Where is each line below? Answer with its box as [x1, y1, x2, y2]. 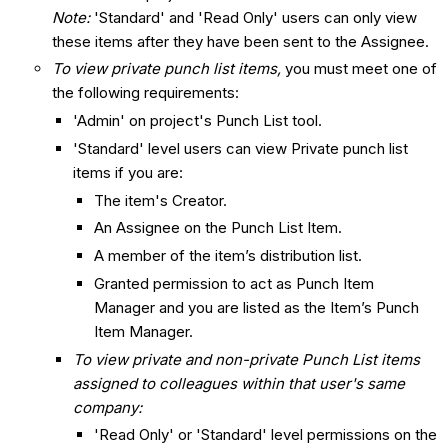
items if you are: [73, 162, 184, 182]
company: [73, 397, 143, 417]
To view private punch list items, [52, 59, 282, 79]
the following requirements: [52, 83, 240, 103]
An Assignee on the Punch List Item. [94, 218, 343, 238]
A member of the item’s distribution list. [94, 246, 363, 266]
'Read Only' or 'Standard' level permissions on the [94, 425, 438, 445]
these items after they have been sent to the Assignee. [52, 31, 430, 51]
